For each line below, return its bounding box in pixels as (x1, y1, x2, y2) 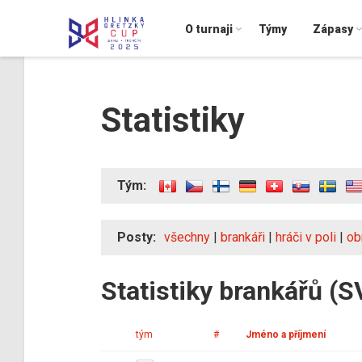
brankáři (221, 229, 265, 245)
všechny (164, 229, 210, 245)
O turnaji (185, 23, 233, 36)
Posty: (117, 229, 156, 245)
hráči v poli (276, 229, 336, 245)
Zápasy (313, 23, 353, 36)
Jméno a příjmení (246, 328, 326, 340)
